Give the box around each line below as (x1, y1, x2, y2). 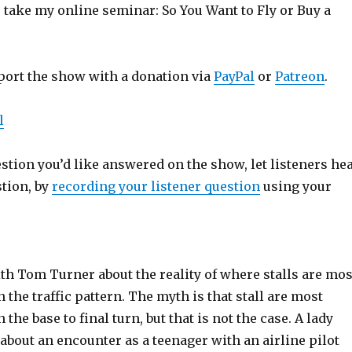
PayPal (213, 68, 255, 85)
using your (259, 178, 332, 195)
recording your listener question (51, 178, 260, 195)
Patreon (274, 68, 324, 85)
